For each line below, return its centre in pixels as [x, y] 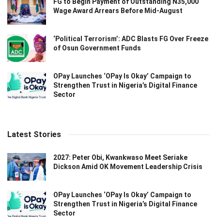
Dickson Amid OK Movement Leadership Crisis [128, 167]
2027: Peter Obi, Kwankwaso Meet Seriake [120, 158]
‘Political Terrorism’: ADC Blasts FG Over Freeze [131, 39]
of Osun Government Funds [97, 48]
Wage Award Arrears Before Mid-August [118, 10]
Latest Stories [34, 135]
